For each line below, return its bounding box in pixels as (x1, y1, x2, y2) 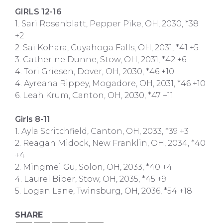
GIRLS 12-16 (15, 6, 62, 16)
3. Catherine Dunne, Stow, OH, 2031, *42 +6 (15, 54, 186, 64)
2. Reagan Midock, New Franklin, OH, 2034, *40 (15, 138, 206, 148)
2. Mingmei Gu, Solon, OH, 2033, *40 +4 (15, 162, 172, 172)
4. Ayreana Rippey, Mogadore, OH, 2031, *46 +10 (15, 78, 206, 88)
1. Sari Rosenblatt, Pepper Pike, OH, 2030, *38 (15, 18, 199, 28)
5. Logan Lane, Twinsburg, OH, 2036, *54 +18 (15, 186, 192, 196)
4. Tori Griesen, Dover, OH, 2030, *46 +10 (15, 66, 174, 76)
